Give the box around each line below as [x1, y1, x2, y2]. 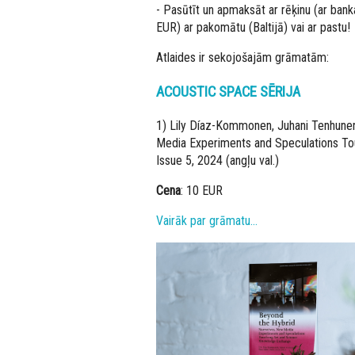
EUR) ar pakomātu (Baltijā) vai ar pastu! [156, 20, 350, 36]
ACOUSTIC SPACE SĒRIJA [156, 82, 300, 101]
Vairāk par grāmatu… [156, 212, 258, 228]
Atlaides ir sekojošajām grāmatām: [156, 50, 329, 66]
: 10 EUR [181, 182, 223, 198]
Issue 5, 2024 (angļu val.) [156, 152, 279, 168]
